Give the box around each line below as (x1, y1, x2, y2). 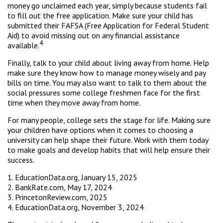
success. (7, 155, 34, 165)
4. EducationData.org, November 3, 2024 (7, 202, 144, 212)
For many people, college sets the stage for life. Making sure (7, 115, 211, 125)
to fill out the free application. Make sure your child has (7, 10, 193, 20)
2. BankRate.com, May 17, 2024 (7, 182, 112, 192)
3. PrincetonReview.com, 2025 (7, 192, 108, 202)
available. (7, 40, 39, 50)
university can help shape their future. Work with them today (7, 135, 208, 145)
